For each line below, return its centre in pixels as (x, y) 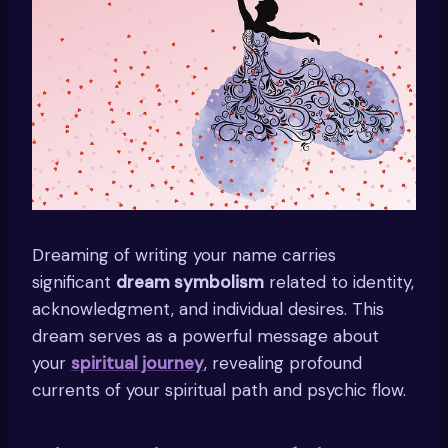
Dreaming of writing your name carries (184, 255)
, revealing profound (283, 363)
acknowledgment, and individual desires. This (208, 309)
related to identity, (339, 282)
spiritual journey (137, 363)
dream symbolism (190, 282)
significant (74, 282)
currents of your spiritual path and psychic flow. (219, 390)
